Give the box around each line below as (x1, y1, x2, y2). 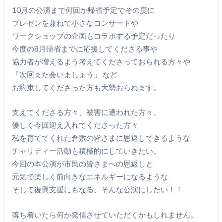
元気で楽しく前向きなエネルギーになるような (11, 172, 168, 181)
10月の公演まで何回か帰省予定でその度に (11, 5, 155, 14)
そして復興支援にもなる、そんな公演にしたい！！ (11, 185, 183, 194)
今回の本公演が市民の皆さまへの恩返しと (11, 159, 153, 168)
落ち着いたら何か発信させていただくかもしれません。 (11, 210, 198, 219)
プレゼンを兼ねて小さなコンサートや (11, 18, 138, 27)
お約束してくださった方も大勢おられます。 (11, 82, 161, 92)
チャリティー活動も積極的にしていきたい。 (11, 146, 161, 156)
